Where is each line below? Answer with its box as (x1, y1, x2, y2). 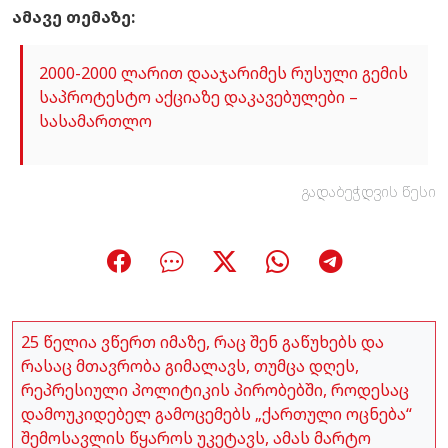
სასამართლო (39, 109, 152, 132)
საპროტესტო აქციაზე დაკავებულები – (39, 85, 358, 108)
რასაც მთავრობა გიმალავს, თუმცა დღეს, (21, 354, 359, 377)
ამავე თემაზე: (12, 5, 135, 28)
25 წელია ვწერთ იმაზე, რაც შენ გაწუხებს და (21, 330, 384, 353)
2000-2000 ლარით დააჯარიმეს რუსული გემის (39, 61, 408, 84)
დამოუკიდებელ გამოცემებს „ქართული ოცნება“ (21, 402, 412, 425)
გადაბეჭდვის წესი (302, 181, 436, 201)
